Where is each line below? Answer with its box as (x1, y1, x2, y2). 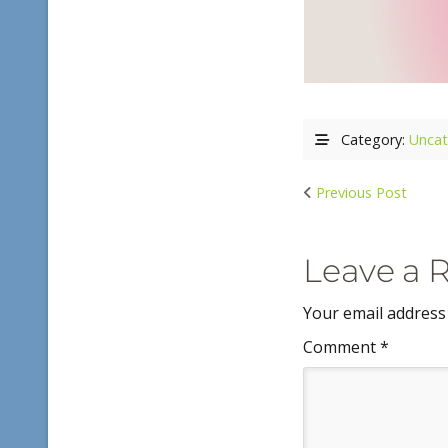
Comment (303, 336, 381, 359)
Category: (329, 130, 410, 150)
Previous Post (316, 183, 408, 203)
